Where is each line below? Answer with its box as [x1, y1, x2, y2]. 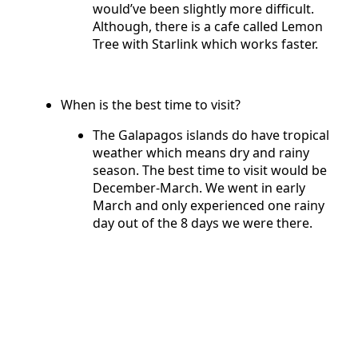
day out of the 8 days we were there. [93, 213, 316, 232]
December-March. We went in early [93, 178, 305, 197]
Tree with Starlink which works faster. [93, 34, 321, 53]
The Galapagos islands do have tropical [93, 125, 329, 144]
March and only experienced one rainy [93, 196, 324, 214]
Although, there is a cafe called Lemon [93, 17, 323, 35]
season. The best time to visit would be [93, 161, 327, 179]
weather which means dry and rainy [93, 143, 309, 161]
